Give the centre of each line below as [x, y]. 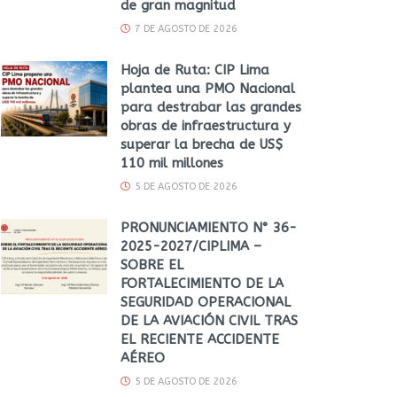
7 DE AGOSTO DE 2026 [185, 28]
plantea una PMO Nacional [208, 88]
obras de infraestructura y [206, 125]
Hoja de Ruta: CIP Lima [195, 70]
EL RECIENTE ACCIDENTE [200, 339]
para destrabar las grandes [211, 107]
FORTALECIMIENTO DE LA [202, 283]
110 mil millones [172, 163]
